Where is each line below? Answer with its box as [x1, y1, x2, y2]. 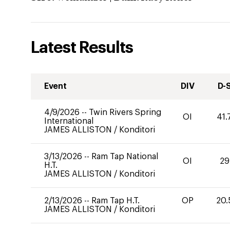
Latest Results [31, 40, 133, 56]
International [44, 117, 93, 125]
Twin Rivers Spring [89, 108, 161, 117]
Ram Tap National [91, 152, 158, 161]
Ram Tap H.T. [91, 197, 140, 205]
